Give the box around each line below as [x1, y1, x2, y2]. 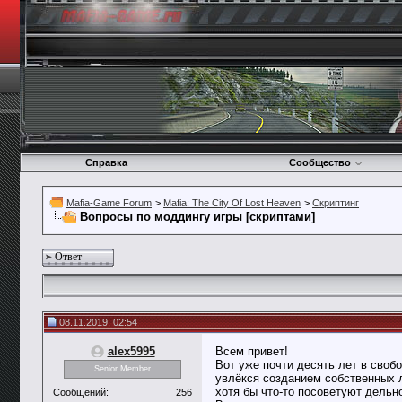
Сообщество [289, 157, 351, 168]
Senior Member [94, 364, 151, 374]
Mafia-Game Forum [66, 197, 152, 208]
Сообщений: [53, 386, 109, 398]
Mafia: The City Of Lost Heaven [163, 197, 301, 208]
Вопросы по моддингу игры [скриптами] [80, 210, 315, 223]
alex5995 [107, 345, 155, 358]
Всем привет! [215, 345, 288, 358]
